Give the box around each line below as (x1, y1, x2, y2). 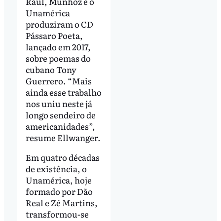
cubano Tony (25, 63, 76, 75)
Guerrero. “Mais (25, 74, 92, 87)
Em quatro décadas (25, 150, 100, 163)
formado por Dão (25, 184, 93, 197)
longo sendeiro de (25, 108, 96, 121)
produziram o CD (25, 17, 93, 30)
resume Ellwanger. (25, 131, 101, 144)
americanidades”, (25, 119, 95, 132)
